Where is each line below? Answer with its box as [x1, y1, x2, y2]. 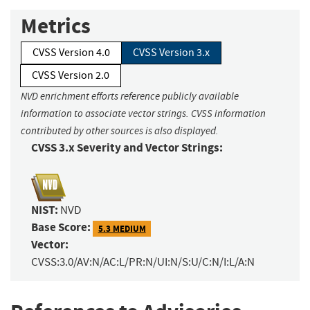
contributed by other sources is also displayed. [21, 125, 219, 138]
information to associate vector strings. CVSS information [21, 107, 266, 120]
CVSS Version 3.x [133, 46, 210, 60]
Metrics [21, 12, 91, 41]
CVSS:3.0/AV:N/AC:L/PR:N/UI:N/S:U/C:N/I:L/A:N [31, 255, 255, 270]
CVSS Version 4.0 [33, 46, 110, 60]
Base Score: [31, 219, 91, 236]
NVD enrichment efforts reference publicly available [21, 90, 239, 103]
